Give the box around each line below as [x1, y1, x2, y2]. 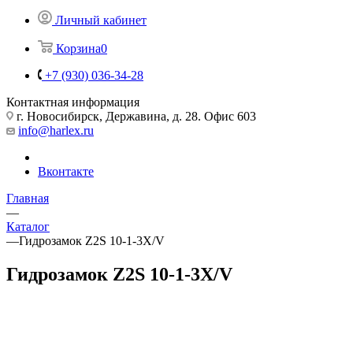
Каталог [6, 219, 50, 233]
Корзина [56, 41, 101, 55]
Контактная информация [6, 95, 139, 109]
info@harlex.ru [18, 123, 94, 137]
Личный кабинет [55, 13, 147, 27]
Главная [6, 191, 49, 205]
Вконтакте [38, 164, 94, 178]
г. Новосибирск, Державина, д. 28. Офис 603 [13, 109, 259, 123]
